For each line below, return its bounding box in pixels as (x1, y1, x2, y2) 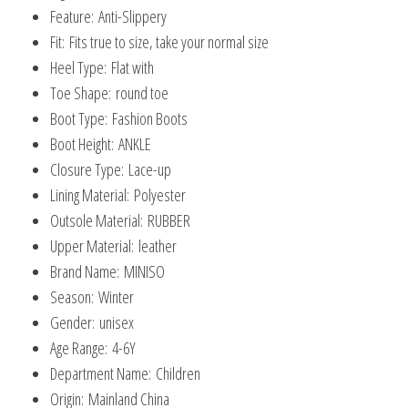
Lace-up (128, 158, 171, 181)
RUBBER (148, 209, 190, 232)
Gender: (50, 311, 99, 334)
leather (138, 235, 177, 258)
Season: (50, 286, 98, 309)
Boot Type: (50, 107, 112, 130)
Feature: (50, 5, 98, 28)
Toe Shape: (50, 82, 116, 105)
